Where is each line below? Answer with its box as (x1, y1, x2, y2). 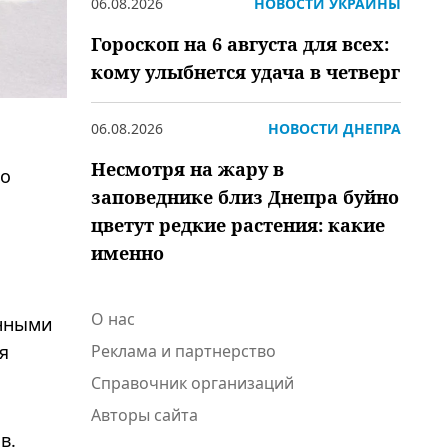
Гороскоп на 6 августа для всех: (91, 32, 389, 56)
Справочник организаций (91, 372, 294, 394)
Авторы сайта (91, 404, 198, 426)
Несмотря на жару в (91, 157, 284, 181)
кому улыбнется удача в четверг (91, 60, 400, 84)
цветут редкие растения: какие (91, 213, 385, 237)
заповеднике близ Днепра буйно (91, 185, 399, 209)
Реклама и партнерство (91, 340, 276, 362)
